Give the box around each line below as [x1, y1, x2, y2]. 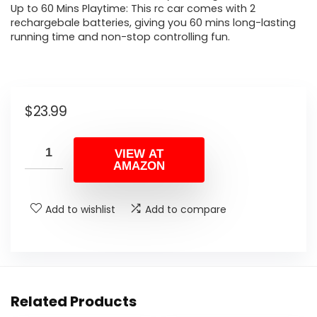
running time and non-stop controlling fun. [11, 30, 230, 45]
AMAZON [113, 158, 165, 173]
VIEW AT [115, 146, 163, 161]
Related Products [11, 291, 137, 311]
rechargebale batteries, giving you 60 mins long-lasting [11, 16, 296, 30]
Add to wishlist [45, 202, 115, 217]
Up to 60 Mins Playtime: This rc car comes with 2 [11, 1, 255, 16]
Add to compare [145, 202, 226, 217]
